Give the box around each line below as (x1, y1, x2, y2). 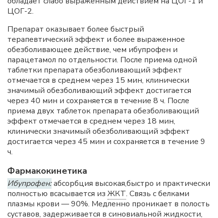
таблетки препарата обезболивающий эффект (7, 65, 182, 75)
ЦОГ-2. (7, 6, 34, 17)
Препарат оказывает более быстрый (7, 24, 144, 35)
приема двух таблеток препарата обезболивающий (7, 106, 199, 116)
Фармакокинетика (7, 165, 87, 177)
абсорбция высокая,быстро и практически (52, 178, 210, 189)
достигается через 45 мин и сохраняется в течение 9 (7, 136, 205, 147)
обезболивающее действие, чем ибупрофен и (7, 44, 178, 55)
